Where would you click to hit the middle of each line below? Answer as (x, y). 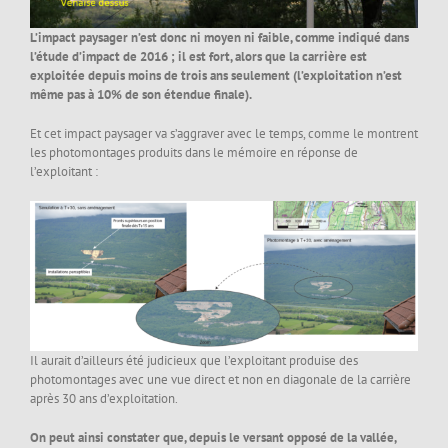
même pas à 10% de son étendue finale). (141, 94)
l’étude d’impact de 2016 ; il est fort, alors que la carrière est (198, 56)
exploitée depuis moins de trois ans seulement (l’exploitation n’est (216, 75)
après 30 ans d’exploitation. (104, 399)
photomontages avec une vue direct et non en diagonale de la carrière (220, 380)
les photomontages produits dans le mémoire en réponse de (194, 152)
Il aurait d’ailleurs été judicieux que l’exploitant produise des (194, 361)
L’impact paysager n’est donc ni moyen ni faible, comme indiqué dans (219, 37)
